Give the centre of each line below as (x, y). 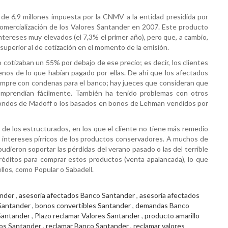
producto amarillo (172, 216)
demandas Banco (162, 205)
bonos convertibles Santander (83, 205)
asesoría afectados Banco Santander (77, 195)
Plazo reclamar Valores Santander (87, 216)
